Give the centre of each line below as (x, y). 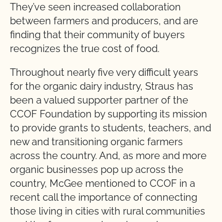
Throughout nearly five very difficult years (104, 73)
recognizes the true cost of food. (86, 49)
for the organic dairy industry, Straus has (102, 86)
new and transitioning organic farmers (96, 142)
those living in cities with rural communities (108, 211)
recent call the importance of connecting (104, 197)
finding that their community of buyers (97, 35)
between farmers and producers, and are (104, 21)
